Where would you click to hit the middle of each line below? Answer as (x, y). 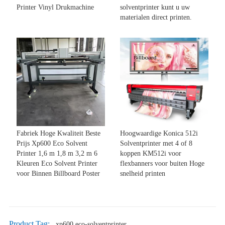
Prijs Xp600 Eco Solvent (52, 144)
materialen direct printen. (156, 18)
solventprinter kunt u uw (155, 8)
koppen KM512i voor (151, 154)
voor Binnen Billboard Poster (58, 174)
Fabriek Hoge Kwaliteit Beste (58, 134)
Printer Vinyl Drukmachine (55, 8)
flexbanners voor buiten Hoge (162, 164)
